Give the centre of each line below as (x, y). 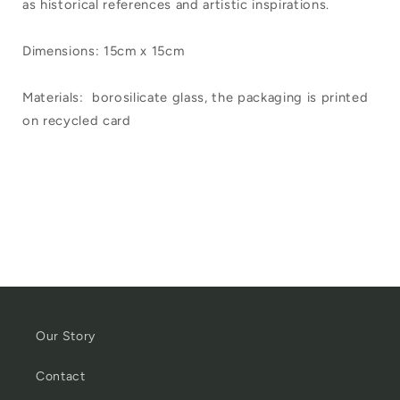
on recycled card (77, 120)
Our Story (66, 336)
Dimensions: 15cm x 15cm (104, 50)
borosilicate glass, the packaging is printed (230, 97)
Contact (61, 376)
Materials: (53, 97)
